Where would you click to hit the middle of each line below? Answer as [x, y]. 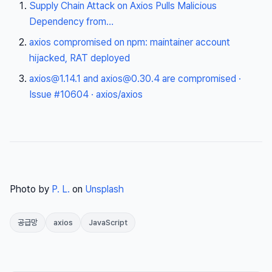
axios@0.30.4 [130, 79]
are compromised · [200, 79]
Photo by [31, 189]
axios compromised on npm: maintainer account [130, 42]
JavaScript [108, 223]
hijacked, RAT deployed [80, 58]
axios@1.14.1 [55, 79]
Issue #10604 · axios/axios [86, 95]
